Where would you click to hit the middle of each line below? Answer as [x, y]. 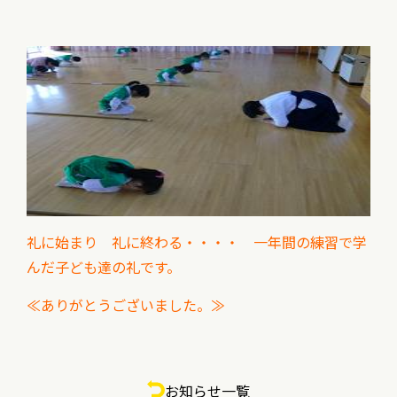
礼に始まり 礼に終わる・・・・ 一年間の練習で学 [197, 242]
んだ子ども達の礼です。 [104, 267]
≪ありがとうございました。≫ [126, 305]
